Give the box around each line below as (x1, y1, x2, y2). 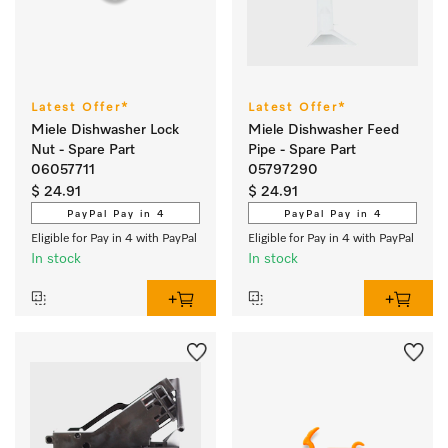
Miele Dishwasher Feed (248, 123, 399, 137)
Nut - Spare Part (31, 143, 135, 157)
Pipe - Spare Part (248, 143, 356, 157)
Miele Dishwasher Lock (31, 123, 179, 137)
